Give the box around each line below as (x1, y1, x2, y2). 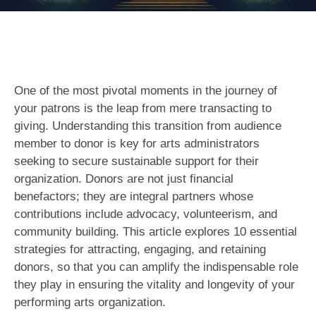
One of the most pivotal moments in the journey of (14, 84, 277, 98)
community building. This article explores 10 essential (14, 225, 297, 239)
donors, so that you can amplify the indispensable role (14, 260, 298, 274)
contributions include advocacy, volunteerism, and (14, 207, 277, 221)
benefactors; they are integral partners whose (14, 190, 253, 204)
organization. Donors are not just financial (14, 172, 233, 186)
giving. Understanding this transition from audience (14, 119, 281, 133)
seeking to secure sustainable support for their (14, 154, 259, 169)
